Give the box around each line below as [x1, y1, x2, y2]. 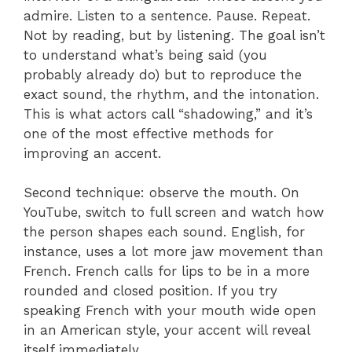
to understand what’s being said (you [24, 46, 267, 63]
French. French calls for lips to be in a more [24, 263, 310, 280]
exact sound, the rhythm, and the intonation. [24, 86, 319, 102]
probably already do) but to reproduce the [24, 66, 302, 82]
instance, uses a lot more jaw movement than [24, 244, 324, 260]
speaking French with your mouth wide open [24, 302, 317, 319]
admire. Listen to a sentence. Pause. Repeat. [24, 7, 310, 24]
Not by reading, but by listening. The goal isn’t [24, 27, 325, 43]
